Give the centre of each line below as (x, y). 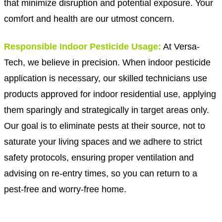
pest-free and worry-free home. (65, 189)
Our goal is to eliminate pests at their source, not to (105, 125)
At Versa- (180, 46)
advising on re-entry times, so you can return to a (101, 173)
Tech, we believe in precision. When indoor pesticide (107, 62)
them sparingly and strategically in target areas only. (107, 110)
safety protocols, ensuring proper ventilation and (99, 157)
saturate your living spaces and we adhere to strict (103, 141)
